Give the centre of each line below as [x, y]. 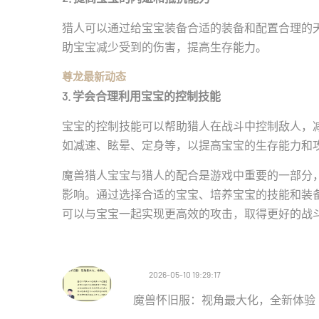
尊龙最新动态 [94, 76]
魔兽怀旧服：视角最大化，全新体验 [224, 299]
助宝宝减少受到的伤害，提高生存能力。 [164, 47]
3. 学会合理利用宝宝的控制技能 [141, 96]
